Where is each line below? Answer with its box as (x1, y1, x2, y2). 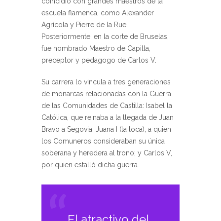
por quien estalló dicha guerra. (41, 160, 139, 169)
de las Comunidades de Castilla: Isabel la (41, 101, 172, 110)
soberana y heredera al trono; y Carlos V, (41, 148, 172, 157)
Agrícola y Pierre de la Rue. (41, 20, 128, 29)
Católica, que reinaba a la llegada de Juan (41, 113, 174, 121)
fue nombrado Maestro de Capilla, (41, 44, 150, 52)
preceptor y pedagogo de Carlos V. (41, 56, 156, 64)
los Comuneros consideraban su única (41, 137, 165, 145)
